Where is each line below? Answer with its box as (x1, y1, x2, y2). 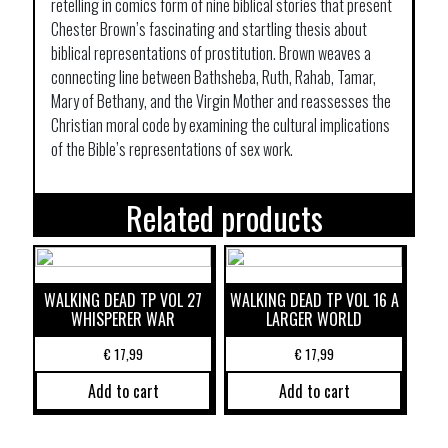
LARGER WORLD (266, 306, 363, 331)
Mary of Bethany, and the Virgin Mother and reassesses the (51, 88, 391, 113)
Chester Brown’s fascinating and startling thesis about (51, 16, 367, 41)
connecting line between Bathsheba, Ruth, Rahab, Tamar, (51, 64, 376, 89)
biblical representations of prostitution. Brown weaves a (51, 40, 371, 65)
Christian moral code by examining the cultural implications (51, 112, 390, 137)
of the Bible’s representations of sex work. (51, 136, 293, 161)
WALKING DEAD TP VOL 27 (44, 287, 203, 312)
